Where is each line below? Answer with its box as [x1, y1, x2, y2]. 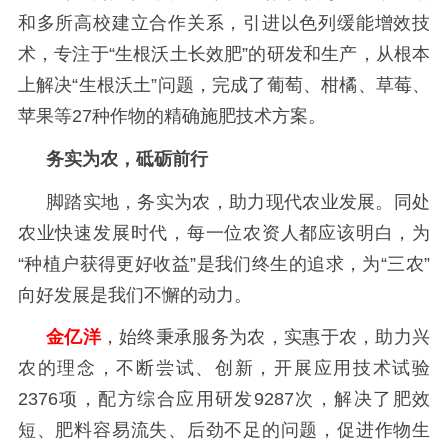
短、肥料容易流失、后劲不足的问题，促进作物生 [17, 420, 431, 441]
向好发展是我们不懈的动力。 [17, 284, 252, 305]
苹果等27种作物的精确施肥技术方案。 [17, 106, 326, 127]
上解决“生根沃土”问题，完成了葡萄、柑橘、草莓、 [17, 75, 431, 96]
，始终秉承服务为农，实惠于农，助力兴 [100, 327, 431, 348]
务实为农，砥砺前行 [45, 149, 208, 170]
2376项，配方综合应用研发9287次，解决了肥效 [17, 389, 431, 410]
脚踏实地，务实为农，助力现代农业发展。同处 [45, 191, 431, 212]
